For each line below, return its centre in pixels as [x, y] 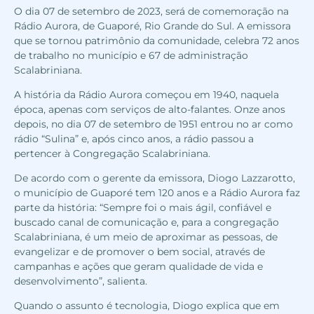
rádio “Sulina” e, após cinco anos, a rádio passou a [134, 138]
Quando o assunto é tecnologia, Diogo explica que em [147, 305]
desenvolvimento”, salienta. [81, 281]
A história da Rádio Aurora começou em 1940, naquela [146, 94]
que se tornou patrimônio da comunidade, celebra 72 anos [157, 40]
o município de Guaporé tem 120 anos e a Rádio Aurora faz [157, 192]
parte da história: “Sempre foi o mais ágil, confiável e [143, 207]
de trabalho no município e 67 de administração [131, 55]
